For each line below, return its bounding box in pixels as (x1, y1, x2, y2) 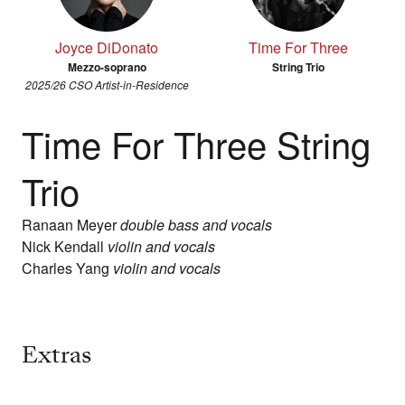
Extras (22, 339, 91, 372)
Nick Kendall (22, 236, 108, 258)
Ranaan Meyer (22, 214, 120, 236)
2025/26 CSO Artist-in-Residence (24, 77, 189, 93)
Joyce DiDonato (55, 37, 158, 59)
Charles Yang (22, 258, 113, 279)
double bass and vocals (120, 214, 272, 236)
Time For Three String (22, 118, 371, 170)
